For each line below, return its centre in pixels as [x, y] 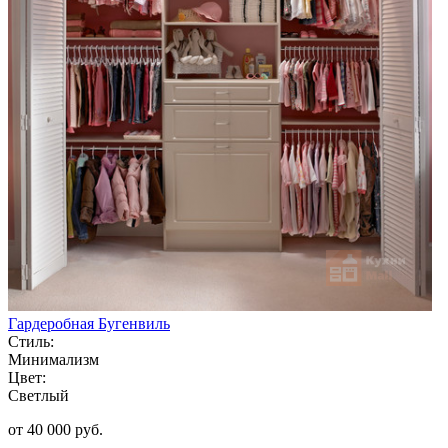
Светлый [38, 395]
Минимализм [53, 359]
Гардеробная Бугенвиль [89, 323]
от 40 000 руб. [55, 429]
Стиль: [31, 341]
